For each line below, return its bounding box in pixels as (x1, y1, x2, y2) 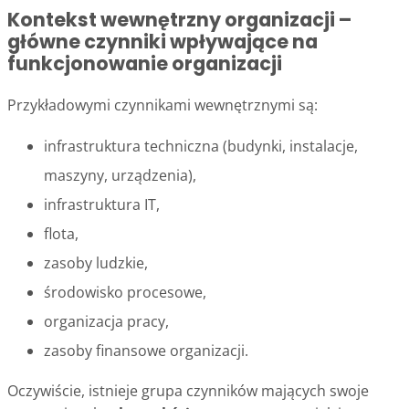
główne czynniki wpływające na (7, 28, 318, 56)
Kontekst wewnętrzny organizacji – (7, 6, 351, 34)
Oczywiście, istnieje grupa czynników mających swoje (7, 381, 369, 402)
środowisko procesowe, (44, 282, 206, 303)
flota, (44, 224, 79, 245)
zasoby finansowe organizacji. (44, 341, 248, 362)
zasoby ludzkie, (44, 253, 148, 274)
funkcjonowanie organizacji (7, 50, 282, 78)
